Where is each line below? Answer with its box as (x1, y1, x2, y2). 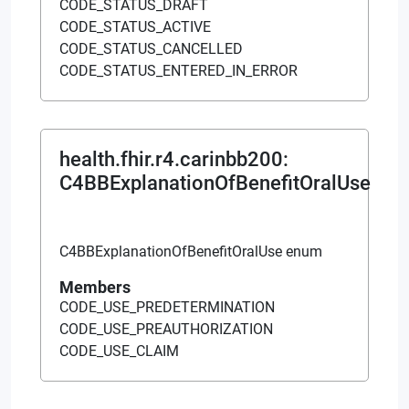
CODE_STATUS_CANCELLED (59, 39, 243, 58)
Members (59, 277, 131, 297)
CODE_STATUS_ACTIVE (59, 17, 211, 36)
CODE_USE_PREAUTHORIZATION (59, 320, 273, 338)
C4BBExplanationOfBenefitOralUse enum (59, 242, 322, 260)
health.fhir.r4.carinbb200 (59, 147, 283, 171)
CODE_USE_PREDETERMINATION (59, 298, 275, 316)
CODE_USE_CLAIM (59, 341, 179, 360)
